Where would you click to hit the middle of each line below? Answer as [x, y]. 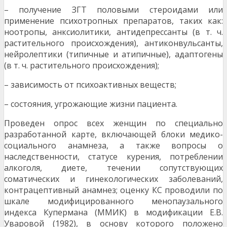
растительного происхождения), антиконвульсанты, [113, 43]
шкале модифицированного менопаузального [113, 201]
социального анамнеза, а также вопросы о [113, 146]
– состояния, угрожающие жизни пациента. [91, 104]
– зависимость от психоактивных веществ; [90, 85]
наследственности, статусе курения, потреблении [113, 157]
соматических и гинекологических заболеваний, [113, 179]
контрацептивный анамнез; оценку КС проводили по [113, 190]
